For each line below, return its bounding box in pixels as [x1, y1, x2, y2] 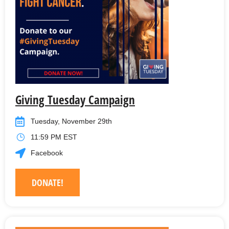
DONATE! [32, 176, 63, 189]
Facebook [31, 149, 63, 157]
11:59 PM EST [31, 133, 77, 142]
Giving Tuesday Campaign [15, 91, 135, 108]
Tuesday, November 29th [31, 117, 112, 126]
